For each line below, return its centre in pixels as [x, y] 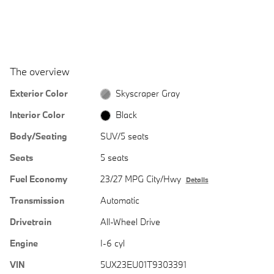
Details [197, 180]
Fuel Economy [39, 179]
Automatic [120, 200]
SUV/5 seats [124, 136]
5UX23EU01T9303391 [143, 264]
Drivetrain [31, 221]
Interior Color [37, 114]
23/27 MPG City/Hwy [140, 179]
